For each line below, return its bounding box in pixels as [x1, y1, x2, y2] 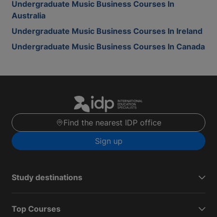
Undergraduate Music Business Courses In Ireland [12, 26, 202, 36]
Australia [12, 11, 46, 20]
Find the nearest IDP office [63, 118, 161, 128]
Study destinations [12, 172, 82, 183]
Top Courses [12, 204, 61, 214]
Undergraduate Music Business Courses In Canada [12, 42, 205, 51]
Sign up [94, 136, 123, 146]
